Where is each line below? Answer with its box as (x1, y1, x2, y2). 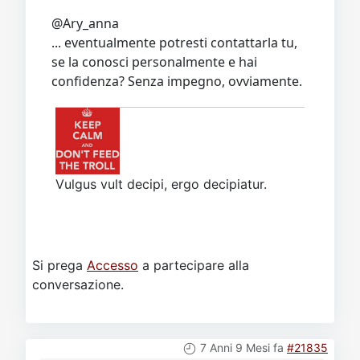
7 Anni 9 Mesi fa (200, 341, 284, 355)
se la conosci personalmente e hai (51, 52, 257, 71)
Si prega (32, 257, 87, 274)
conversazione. (32, 276, 124, 293)
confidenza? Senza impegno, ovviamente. (51, 72, 302, 90)
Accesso (87, 257, 138, 274)
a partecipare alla (138, 257, 249, 274)
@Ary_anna (51, 14, 119, 32)
